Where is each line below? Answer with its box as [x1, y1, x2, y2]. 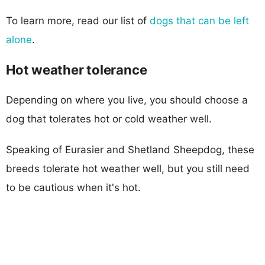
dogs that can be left [150, 14, 249, 27]
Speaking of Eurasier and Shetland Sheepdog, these [6, 143, 254, 156]
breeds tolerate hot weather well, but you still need [6, 162, 250, 174]
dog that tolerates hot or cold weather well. [6, 112, 212, 125]
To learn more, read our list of [6, 14, 150, 27]
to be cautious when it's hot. [6, 181, 141, 193]
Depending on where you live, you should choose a [6, 93, 248, 106]
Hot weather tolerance [6, 62, 147, 77]
